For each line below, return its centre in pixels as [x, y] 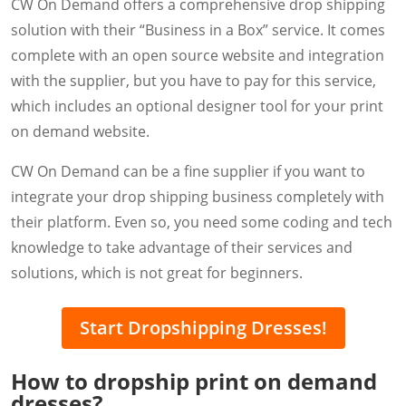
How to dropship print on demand [194, 381]
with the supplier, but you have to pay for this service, [193, 81]
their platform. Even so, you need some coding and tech [202, 222]
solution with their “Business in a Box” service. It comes [198, 30]
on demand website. [80, 132]
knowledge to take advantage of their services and [182, 248]
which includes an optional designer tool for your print [197, 106]
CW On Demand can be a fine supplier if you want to [188, 172]
